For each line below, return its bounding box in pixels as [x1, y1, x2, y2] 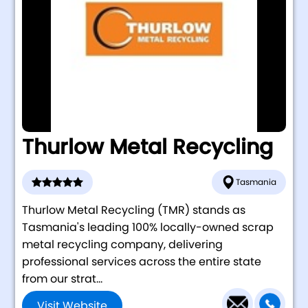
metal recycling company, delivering [22, 236, 223, 252]
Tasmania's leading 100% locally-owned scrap [22, 219, 274, 235]
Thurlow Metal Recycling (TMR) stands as [22, 201, 246, 218]
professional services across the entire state [22, 253, 262, 269]
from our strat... [22, 270, 103, 287]
